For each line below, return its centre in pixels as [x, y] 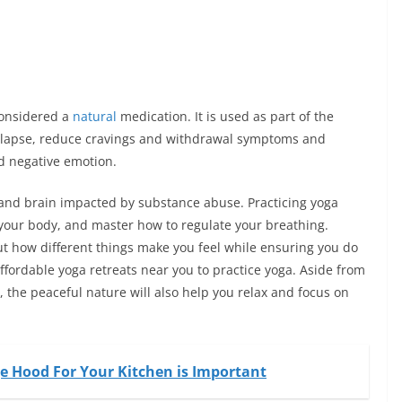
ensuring [287, 248]
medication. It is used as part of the [227, 117]
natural [96, 117]
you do [336, 248]
